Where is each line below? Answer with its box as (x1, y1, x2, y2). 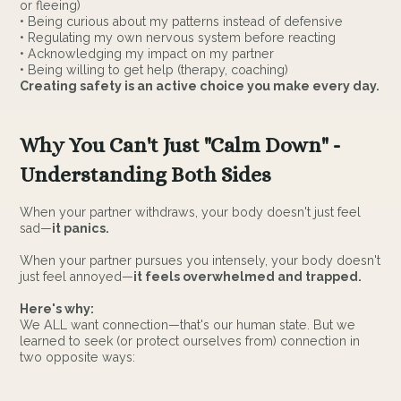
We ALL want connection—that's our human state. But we (20, 317, 356, 332)
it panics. (52, 220, 110, 235)
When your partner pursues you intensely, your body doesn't (20, 252, 381, 268)
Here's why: (20, 301, 95, 316)
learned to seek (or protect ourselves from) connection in (20, 333, 361, 348)
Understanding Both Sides (20, 163, 272, 188)
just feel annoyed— (20, 269, 134, 284)
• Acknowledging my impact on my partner (20, 46, 275, 61)
